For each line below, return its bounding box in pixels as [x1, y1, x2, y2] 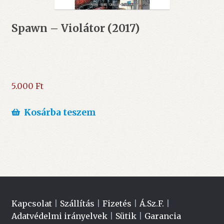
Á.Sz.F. [139, 198, 164, 208]
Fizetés [102, 198, 131, 208]
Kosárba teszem [23, 107, 96, 118]
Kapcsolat [11, 198, 52, 208]
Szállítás [59, 198, 94, 208]
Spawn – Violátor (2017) [11, 22, 139, 35]
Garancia [144, 210, 181, 221]
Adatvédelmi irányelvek [11, 210, 107, 221]
